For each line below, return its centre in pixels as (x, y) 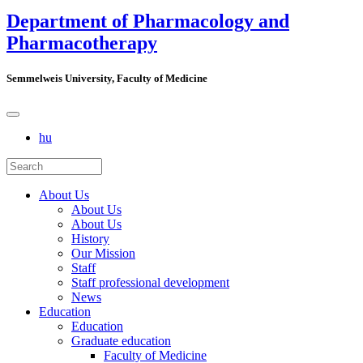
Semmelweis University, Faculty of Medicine (107, 79)
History (90, 239)
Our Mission (103, 254)
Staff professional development (150, 283)
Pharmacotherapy (82, 43)
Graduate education (121, 341)
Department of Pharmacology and (148, 21)
